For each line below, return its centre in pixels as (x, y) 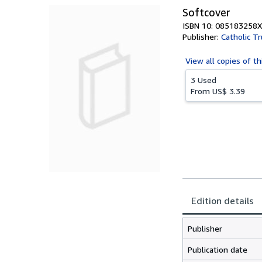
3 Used (204, 80)
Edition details (223, 201)
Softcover (206, 12)
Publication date (218, 249)
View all (201, 61)
